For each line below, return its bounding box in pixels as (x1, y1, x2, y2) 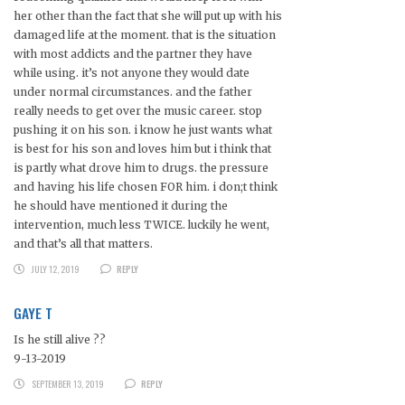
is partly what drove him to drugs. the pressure (14, 160, 268, 174)
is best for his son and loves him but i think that (14, 141, 271, 155)
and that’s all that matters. (14, 236, 153, 250)
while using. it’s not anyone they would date (14, 65, 250, 80)
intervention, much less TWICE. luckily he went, (14, 217, 269, 231)
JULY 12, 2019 (31, 261, 80, 276)
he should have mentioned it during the (14, 198, 228, 212)
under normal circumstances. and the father (14, 84, 252, 99)
